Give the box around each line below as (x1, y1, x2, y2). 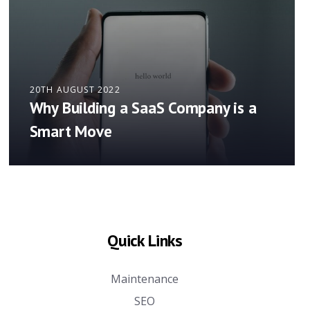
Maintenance (111, 271, 179, 286)
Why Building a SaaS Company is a (29, 98, 257, 118)
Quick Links (107, 230, 183, 251)
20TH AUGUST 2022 (29, 84, 120, 96)
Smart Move (29, 121, 112, 142)
